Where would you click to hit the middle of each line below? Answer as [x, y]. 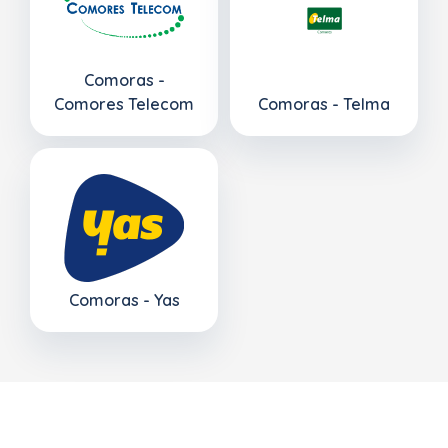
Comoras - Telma [324, 103]
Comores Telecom [124, 103]
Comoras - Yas [124, 299]
